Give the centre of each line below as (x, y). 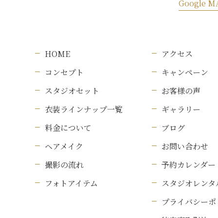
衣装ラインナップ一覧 (84, 109)
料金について (68, 128)
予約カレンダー (189, 165)
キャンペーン (185, 73)
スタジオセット (72, 91)
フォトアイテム (71, 183)
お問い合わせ (185, 146)
